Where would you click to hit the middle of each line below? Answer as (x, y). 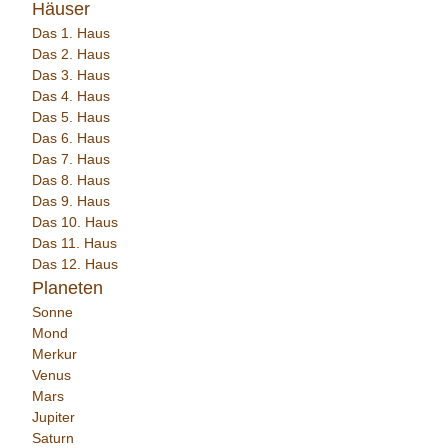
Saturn (53, 438)
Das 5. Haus (71, 117)
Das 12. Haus (75, 264)
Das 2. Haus (71, 54)
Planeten (67, 288)
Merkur (54, 354)
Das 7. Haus (71, 159)
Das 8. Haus (71, 180)
